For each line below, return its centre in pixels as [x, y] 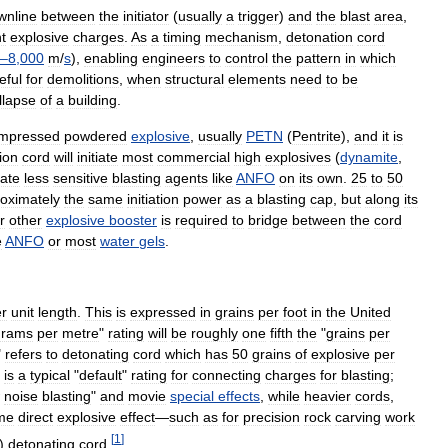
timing [182, 37]
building [92, 100]
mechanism [241, 37]
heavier [327, 396]
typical [50, 375]
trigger [258, 16]
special [192, 396]
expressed [163, 312]
